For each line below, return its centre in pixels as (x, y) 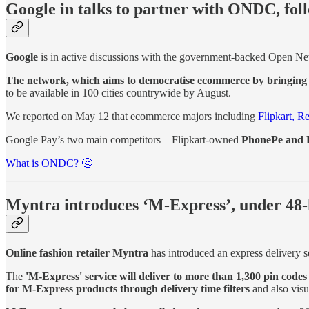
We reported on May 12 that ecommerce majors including (132, 117)
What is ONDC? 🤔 (49, 163)
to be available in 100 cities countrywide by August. (118, 93)
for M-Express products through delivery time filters (129, 288)
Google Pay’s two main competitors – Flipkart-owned (123, 140)
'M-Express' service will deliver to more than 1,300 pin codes (165, 276)
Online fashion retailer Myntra (77, 252)
